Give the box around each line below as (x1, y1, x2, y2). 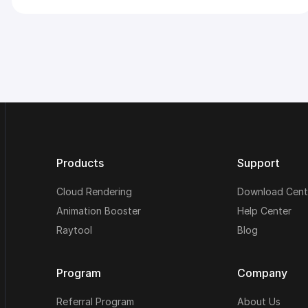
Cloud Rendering (56, 186, 132, 198)
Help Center (236, 205, 291, 217)
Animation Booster (56, 205, 141, 217)
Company (236, 266, 287, 280)
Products (56, 156, 104, 170)
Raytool (56, 224, 92, 236)
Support (236, 156, 280, 170)
